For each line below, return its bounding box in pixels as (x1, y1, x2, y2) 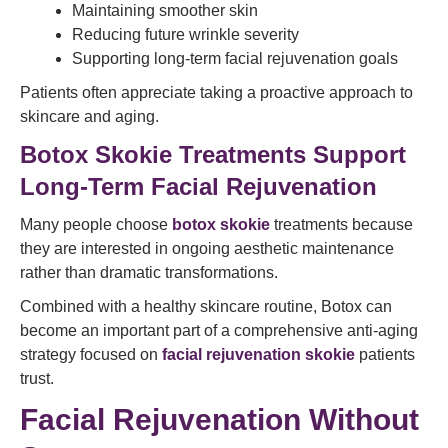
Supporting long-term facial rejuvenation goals (72, 50, 398, 67)
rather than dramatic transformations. (20, 264, 278, 281)
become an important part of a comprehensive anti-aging (20, 322, 418, 339)
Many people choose (20, 216, 172, 233)
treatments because (270, 216, 413, 233)
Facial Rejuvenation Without (20, 403, 419, 436)
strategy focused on (20, 346, 162, 363)
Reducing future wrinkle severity (72, 26, 299, 43)
